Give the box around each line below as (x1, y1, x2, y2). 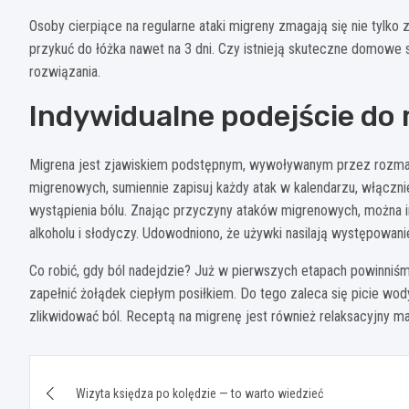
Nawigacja (28, 354, 172, 390)
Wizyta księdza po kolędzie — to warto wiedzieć (76, 385, 323, 401)
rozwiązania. (29, 62, 100, 80)
